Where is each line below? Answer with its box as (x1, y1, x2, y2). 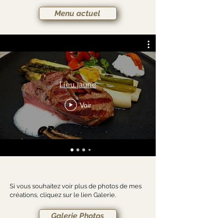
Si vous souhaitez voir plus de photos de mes (10, 182, 142, 190)
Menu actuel (54, 8, 100, 18)
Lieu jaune (59, 80, 96, 89)
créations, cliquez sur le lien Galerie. (10, 191, 116, 199)
